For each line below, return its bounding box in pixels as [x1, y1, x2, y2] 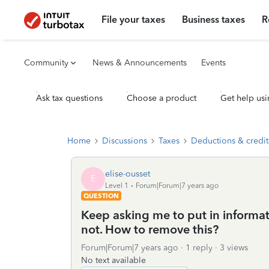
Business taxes [182, 14, 246, 25]
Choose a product [127, 93, 196, 103]
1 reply [186, 243, 213, 253]
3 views [220, 243, 248, 253]
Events [201, 58, 226, 68]
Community [24, 58, 68, 68]
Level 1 [105, 181, 128, 190]
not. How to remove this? [81, 222, 219, 237]
